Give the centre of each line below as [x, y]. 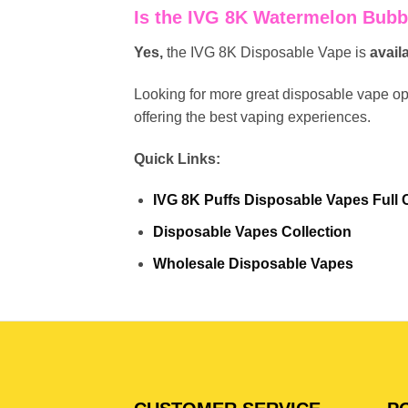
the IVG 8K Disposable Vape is [266, 52]
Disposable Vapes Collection [252, 231]
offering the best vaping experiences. [252, 117]
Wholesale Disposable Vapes [253, 263]
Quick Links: [177, 158]
